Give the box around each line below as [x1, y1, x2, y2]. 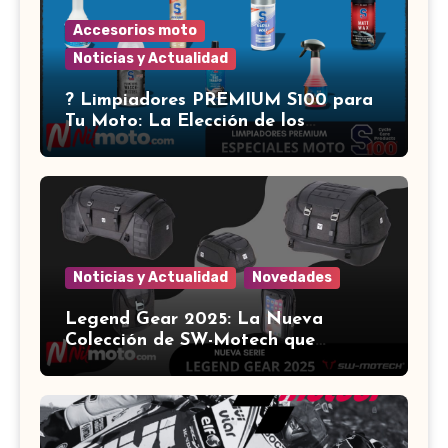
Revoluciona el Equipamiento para [65, 352, 361, 372]
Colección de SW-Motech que [65, 331, 315, 351]
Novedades [252, 269, 332, 287]
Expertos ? [65, 132, 156, 152]
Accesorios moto [73, 21, 197, 39]
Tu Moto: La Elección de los [65, 111, 305, 131]
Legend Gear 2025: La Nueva [65, 310, 323, 330]
